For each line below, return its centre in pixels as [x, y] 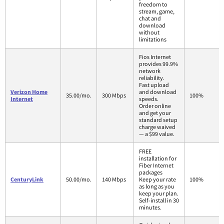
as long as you [157, 186]
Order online [155, 105]
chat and [150, 18]
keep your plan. [159, 193]
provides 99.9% [158, 63]
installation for [158, 158]
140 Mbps [114, 179]
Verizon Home [29, 91]
